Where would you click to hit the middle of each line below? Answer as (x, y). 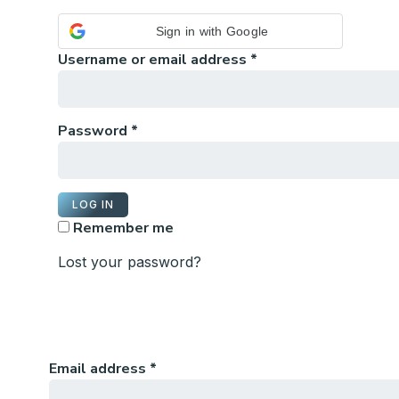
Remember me (123, 228)
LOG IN (93, 204)
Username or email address (154, 60)
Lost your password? (130, 262)
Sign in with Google (212, 31)
